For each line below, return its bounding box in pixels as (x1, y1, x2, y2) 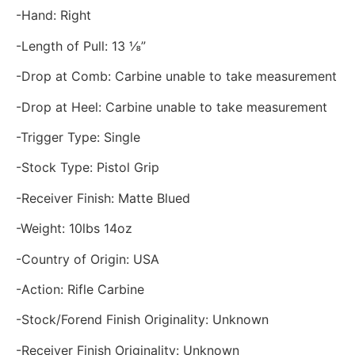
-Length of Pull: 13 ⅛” (16, 37, 146, 54)
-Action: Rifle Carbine (16, 281, 144, 297)
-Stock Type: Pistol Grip (16, 159, 159, 176)
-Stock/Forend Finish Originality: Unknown (16, 311, 269, 328)
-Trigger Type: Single (16, 128, 140, 145)
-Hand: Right (16, 7, 91, 24)
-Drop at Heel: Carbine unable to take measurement (16, 98, 327, 115)
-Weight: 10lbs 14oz (16, 220, 132, 237)
